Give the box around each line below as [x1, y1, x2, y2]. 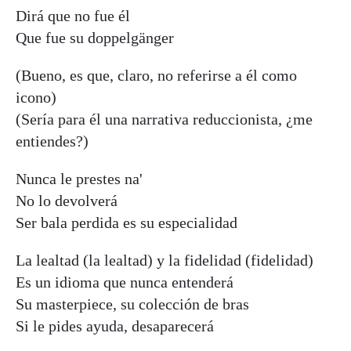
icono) [16, 88, 56, 106]
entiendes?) [16, 132, 89, 150]
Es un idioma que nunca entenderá [16, 273, 233, 291]
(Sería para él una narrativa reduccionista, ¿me [16, 110, 313, 128]
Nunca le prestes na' [16, 169, 143, 187]
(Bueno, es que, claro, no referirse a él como [16, 66, 297, 84]
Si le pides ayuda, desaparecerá [16, 317, 214, 335]
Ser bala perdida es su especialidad [16, 213, 237, 231]
